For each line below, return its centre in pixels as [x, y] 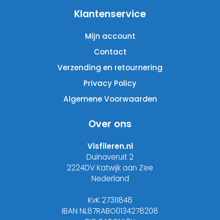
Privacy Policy [110, 83]
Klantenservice [110, 14]
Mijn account [110, 36]
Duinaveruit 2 [110, 157]
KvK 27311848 [110, 200]
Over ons [110, 124]
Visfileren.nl [110, 146]
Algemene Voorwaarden [110, 99]
